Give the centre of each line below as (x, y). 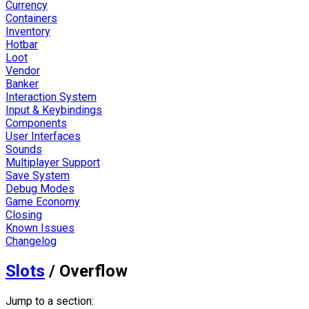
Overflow (93, 271)
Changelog (31, 241)
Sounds (24, 149)
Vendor (23, 70)
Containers (31, 18)
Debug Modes (40, 188)
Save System (38, 175)
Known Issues (40, 228)
